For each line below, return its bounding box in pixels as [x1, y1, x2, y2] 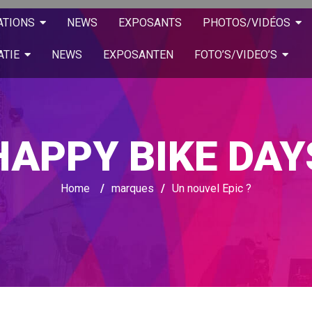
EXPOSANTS [118, 16, 182, 29]
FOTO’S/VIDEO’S [194, 48, 277, 61]
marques [111, 182, 154, 195]
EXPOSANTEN [102, 48, 173, 61]
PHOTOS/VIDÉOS [202, 16, 290, 29]
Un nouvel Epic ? [172, 182, 251, 195]
